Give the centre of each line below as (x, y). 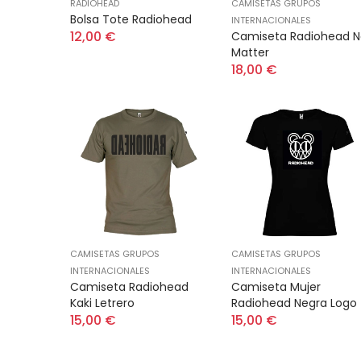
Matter (250, 52)
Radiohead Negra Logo (294, 303)
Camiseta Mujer (276, 287)
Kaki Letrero (102, 303)
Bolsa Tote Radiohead (131, 19)
